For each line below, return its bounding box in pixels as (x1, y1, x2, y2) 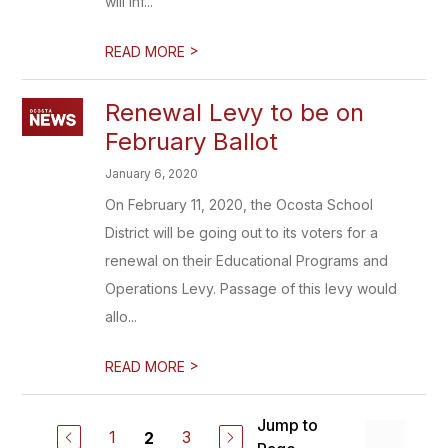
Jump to (256, 415, 318, 435)
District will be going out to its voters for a (105, 224, 379, 241)
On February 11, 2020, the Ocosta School (105, 196, 374, 213)
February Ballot (105, 127, 279, 156)
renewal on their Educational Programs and (105, 252, 389, 269)
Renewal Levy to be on (105, 98, 365, 127)
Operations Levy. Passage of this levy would (105, 280, 398, 297)
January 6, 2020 (105, 166, 199, 181)
